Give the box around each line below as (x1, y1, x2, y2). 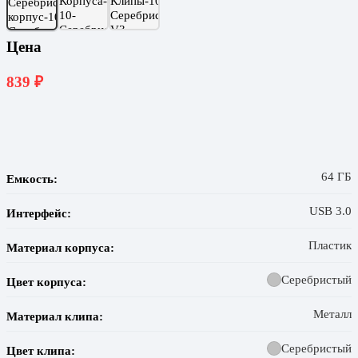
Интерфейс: (6, 205, 71, 220)
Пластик (308, 237, 352, 252)
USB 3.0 (309, 203, 352, 217)
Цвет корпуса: (6, 274, 86, 288)
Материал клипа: (6, 308, 103, 323)
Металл (313, 306, 352, 320)
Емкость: (6, 171, 58, 185)
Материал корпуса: (6, 240, 114, 254)
